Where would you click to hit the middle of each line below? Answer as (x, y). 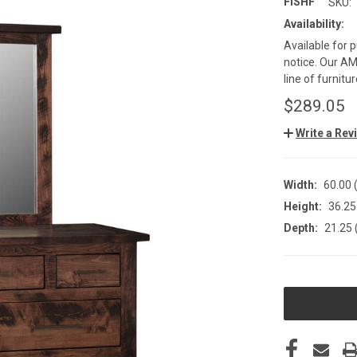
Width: (300, 184)
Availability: (314, 24)
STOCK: (301, 302)
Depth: (301, 228)
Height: (303, 206)
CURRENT (306, 286)
